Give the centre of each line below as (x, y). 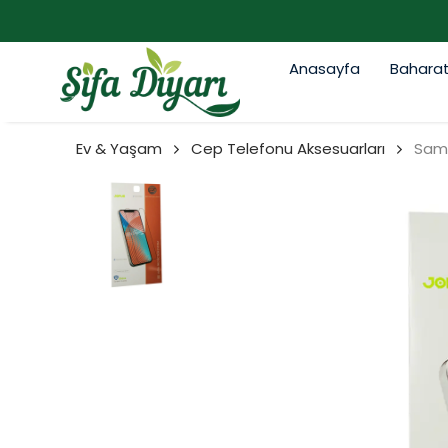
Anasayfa (324, 68)
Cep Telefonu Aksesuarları (288, 148)
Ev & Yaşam (119, 148)
